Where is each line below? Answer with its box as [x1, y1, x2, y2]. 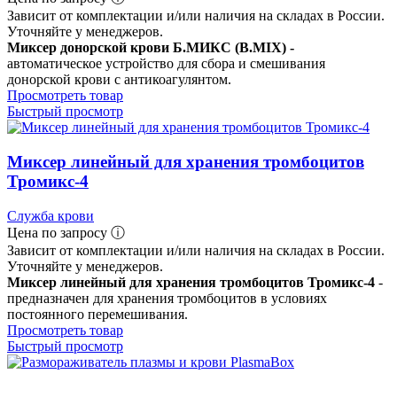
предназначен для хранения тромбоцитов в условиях [7, 290, 327, 306]
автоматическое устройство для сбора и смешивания [7, 56, 325, 72]
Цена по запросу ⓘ [7, 224, 125, 240]
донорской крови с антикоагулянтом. [7, 72, 231, 88]
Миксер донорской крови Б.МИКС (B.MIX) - [7, 40, 294, 56]
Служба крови [7, 207, 94, 223]
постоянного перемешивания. [7, 306, 188, 322]
